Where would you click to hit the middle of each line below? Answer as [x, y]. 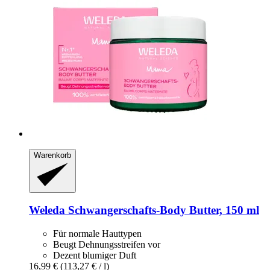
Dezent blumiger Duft [95, 256]
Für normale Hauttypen [97, 234]
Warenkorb [52, 155]
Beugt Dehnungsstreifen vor [107, 245]
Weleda [47, 210]
